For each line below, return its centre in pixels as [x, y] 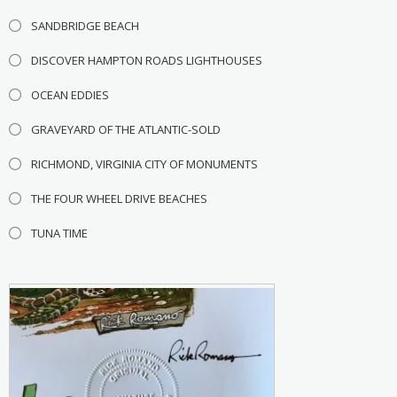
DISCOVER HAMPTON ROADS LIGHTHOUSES [146, 61]
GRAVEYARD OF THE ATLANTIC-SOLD [125, 130]
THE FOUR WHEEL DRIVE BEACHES [119, 199]
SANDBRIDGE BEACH [85, 26]
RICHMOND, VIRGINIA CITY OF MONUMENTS [144, 164]
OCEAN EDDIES [70, 95]
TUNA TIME [59, 234]
